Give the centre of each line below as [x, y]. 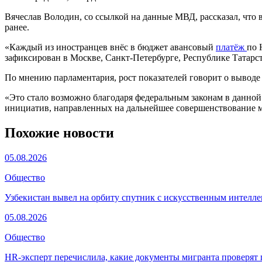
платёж [231, 47]
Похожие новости [59, 132]
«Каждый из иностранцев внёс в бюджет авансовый [110, 47]
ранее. [17, 27]
